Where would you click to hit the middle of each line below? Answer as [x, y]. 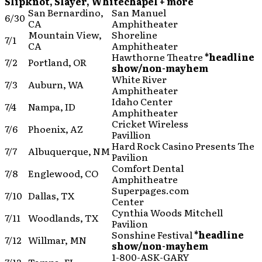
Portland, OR [57, 62]
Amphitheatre [145, 179]
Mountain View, [65, 35]
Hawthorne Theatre [158, 57]
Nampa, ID [52, 106]
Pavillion [131, 135]
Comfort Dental [149, 168]
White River [139, 79]
